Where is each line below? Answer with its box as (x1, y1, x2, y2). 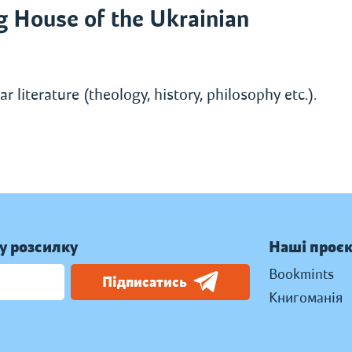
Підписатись (102, 273, 188, 291)
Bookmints (269, 266, 334, 283)
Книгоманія (269, 289, 343, 306)
